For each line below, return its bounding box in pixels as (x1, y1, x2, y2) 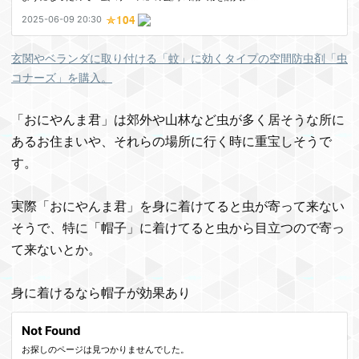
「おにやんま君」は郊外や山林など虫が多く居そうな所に (11, 111, 345, 128)
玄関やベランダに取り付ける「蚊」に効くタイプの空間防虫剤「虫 (11, 50, 348, 66)
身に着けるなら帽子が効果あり (11, 284, 191, 301)
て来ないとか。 (11, 240, 101, 258)
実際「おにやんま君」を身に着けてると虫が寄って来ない (11, 197, 345, 215)
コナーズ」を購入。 (11, 70, 112, 85)
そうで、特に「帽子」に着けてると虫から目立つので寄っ (11, 219, 345, 236)
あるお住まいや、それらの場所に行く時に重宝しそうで (11, 132, 332, 150)
